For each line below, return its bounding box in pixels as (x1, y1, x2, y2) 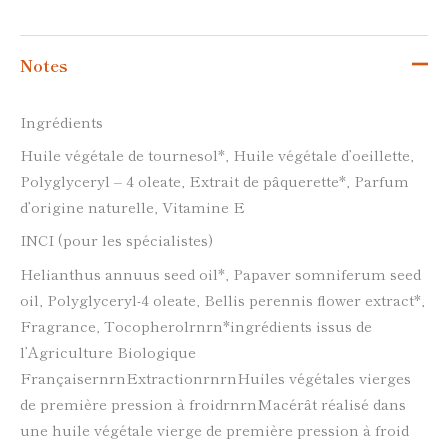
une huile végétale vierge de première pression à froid (20, 418, 409, 440)
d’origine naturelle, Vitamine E (20, 195, 245, 217)
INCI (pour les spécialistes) (20, 229, 213, 251)
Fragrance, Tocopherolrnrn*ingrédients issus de (20, 314, 372, 336)
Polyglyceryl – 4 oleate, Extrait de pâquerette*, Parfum (20, 169, 409, 191)
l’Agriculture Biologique (20, 340, 196, 362)
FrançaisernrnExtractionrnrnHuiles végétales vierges (20, 366, 411, 388)
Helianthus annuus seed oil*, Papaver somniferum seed (20, 262, 421, 284)
